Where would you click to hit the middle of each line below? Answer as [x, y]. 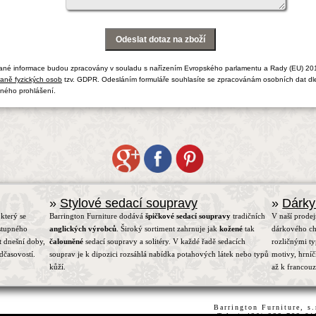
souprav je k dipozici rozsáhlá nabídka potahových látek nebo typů [159, 254]
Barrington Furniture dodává [97, 216]
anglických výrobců [83, 229]
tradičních [248, 216]
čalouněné [66, 241]
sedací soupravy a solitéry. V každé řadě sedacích [164, 241]
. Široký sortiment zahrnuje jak [168, 229]
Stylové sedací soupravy [128, 203]
